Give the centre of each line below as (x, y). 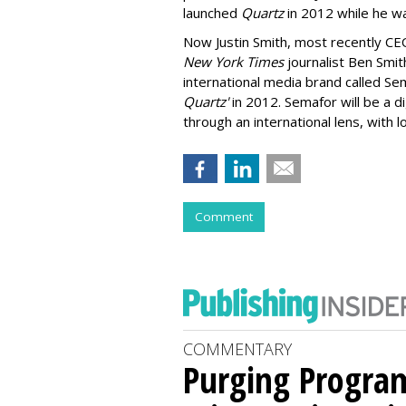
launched (212, 13)
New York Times (233, 62)
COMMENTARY (237, 349)
